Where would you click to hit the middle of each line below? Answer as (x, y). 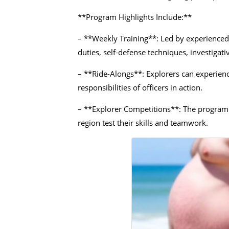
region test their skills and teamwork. (143, 123)
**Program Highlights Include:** (135, 17)
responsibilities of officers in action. (140, 88)
